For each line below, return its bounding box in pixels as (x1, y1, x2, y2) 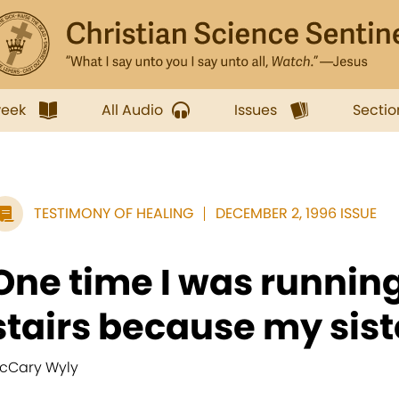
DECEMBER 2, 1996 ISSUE (216, 203, 377, 224)
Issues (234, 100, 277, 120)
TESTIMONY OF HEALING (34, 203, 193, 224)
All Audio (102, 100, 163, 120)
